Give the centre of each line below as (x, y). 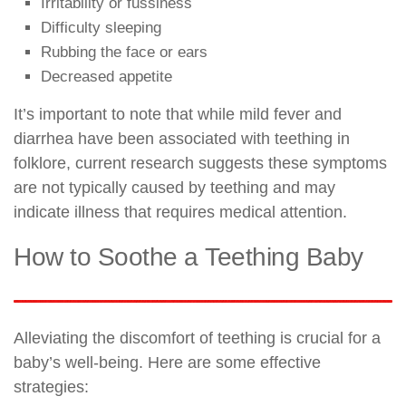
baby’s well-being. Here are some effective (167, 362)
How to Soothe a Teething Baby (188, 256)
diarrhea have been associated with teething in (182, 138)
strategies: (51, 387)
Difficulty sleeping (101, 27)
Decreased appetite (106, 76)
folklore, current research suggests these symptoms (200, 163)
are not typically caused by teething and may (174, 187)
